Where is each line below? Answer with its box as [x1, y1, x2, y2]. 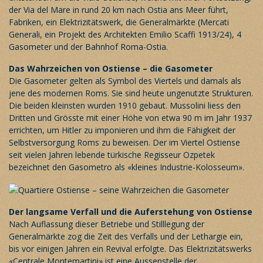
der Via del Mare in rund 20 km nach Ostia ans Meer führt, [9, 4, 228, 15]
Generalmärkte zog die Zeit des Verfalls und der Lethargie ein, [9, 230, 243, 242]
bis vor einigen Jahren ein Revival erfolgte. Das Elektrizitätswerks [9, 242, 252, 254]
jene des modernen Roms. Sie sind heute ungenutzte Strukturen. [9, 87, 253, 99]
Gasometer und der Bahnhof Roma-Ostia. [9, 41, 168, 52]
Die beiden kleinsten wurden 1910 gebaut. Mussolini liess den [9, 99, 241, 111]
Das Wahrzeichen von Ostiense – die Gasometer [9, 62, 213, 74]
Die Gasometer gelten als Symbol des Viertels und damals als [9, 75, 241, 86]
